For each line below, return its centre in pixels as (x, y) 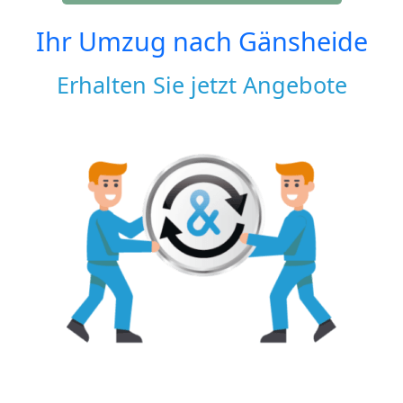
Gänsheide (303, 40)
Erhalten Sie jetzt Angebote (201, 84)
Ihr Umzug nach (137, 40)
